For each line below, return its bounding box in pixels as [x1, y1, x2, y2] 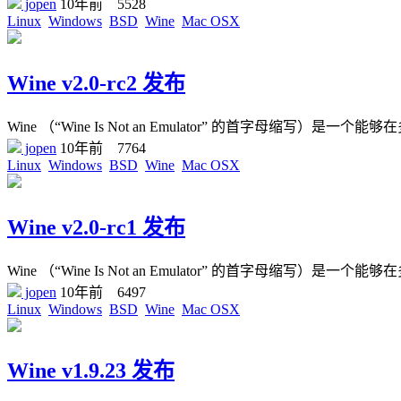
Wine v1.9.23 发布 [7, 359, 175, 383]
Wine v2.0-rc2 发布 [7, 71, 185, 95]
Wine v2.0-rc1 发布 [7, 215, 185, 239]
